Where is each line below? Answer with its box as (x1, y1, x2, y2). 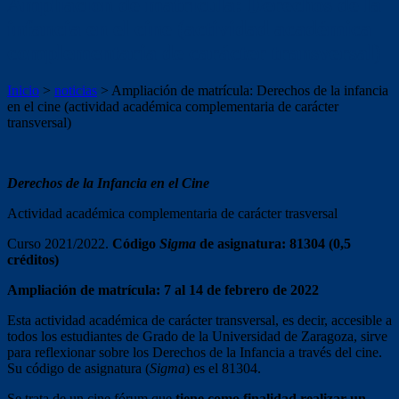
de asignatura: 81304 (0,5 (196, 235, 351, 251)
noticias (54, 82, 97, 98)
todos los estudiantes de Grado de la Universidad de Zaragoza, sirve (7, 328, 387, 344)
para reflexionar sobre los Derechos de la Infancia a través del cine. (7, 344, 382, 360)
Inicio (7, 82, 39, 98)
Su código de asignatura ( (7, 360, 150, 376)
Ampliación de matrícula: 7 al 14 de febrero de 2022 (7, 281, 319, 297)
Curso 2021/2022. (7, 235, 112, 251)
